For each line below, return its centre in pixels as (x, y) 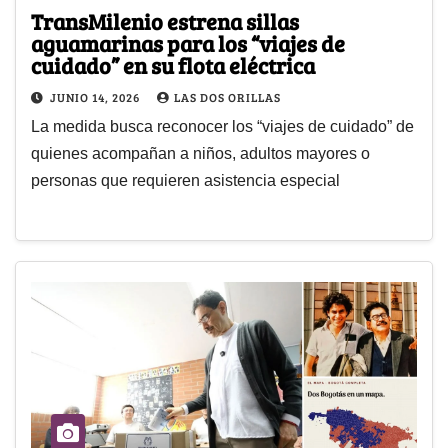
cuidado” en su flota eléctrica (173, 65)
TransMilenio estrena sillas (165, 21)
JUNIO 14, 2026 (96, 97)
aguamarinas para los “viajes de (188, 43)
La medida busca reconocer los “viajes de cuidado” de (222, 127)
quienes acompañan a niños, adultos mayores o (200, 154)
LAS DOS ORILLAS (227, 97)
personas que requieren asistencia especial (185, 181)
